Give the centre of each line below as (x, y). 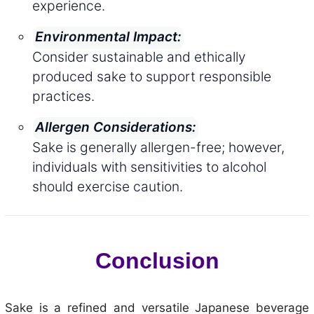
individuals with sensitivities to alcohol (149, 166)
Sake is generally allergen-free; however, (158, 147)
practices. (63, 96)
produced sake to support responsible (152, 76)
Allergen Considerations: (116, 127)
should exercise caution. (108, 186)
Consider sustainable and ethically (139, 56)
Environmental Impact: (108, 36)
